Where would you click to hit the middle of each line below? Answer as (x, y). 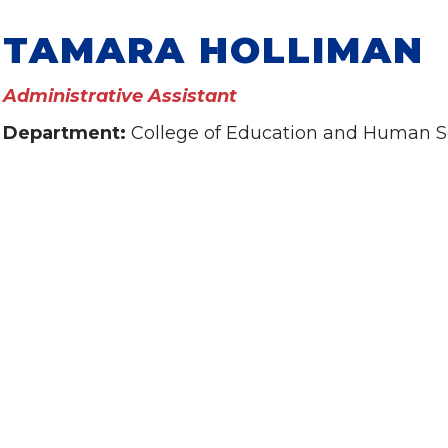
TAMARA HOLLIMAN (213, 50)
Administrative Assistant (120, 96)
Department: (67, 133)
